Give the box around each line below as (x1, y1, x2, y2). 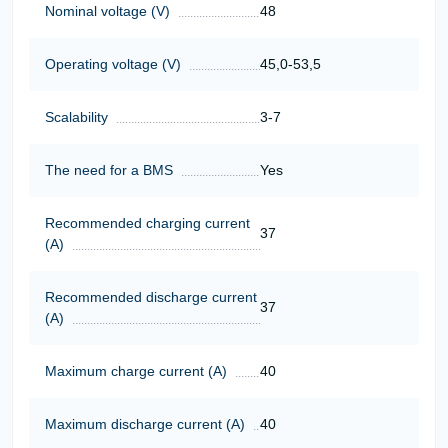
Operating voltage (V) (45, 55, 181, 72)
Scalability (45, 108, 108, 125)
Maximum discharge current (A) (45, 415, 245, 432)
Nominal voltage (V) (45, 2, 170, 19)
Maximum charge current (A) (45, 362, 227, 379)
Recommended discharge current (45, 288, 257, 305)
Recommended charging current (45, 214, 250, 231)
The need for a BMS (45, 161, 173, 178)
